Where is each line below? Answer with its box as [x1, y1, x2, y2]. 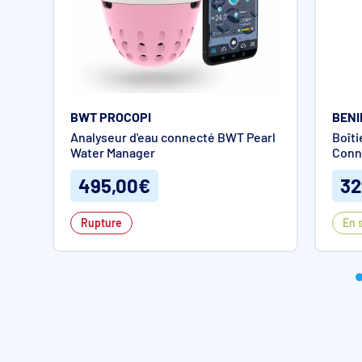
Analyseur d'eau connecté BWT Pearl [70, 129, 276, 145]
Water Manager [70, 145, 155, 161]
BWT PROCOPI [70, 109, 151, 125]
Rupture [81, 216, 122, 230]
